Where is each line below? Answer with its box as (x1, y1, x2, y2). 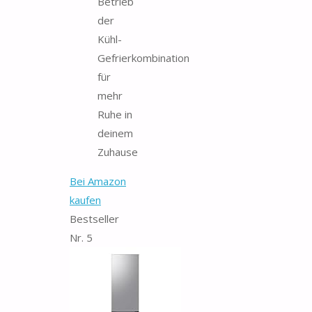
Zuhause (97, 144, 138, 159)
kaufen (70, 192, 101, 207)
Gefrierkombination (97, 50, 189, 65)
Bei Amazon (70, 173, 126, 188)
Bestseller (70, 211, 119, 226)
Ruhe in (97, 107, 132, 121)
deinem (97, 125, 133, 140)
